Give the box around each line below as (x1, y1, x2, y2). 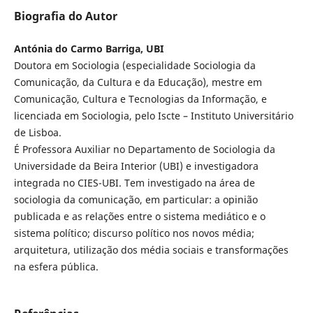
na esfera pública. (13, 259, 99, 273)
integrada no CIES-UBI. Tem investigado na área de (13, 175, 255, 189)
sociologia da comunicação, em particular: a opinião (13, 192, 258, 206)
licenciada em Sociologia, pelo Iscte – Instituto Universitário (13, 108, 293, 122)
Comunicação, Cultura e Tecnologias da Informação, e (13, 92, 267, 105)
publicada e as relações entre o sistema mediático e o (13, 209, 265, 223)
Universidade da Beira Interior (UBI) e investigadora (13, 159, 259, 173)
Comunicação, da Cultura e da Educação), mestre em (13, 75, 262, 89)
